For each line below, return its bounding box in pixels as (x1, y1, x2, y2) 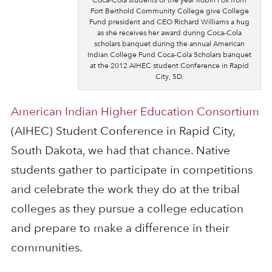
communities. (10, 240, 83, 255)
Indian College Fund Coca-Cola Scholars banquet (87, 49, 252, 59)
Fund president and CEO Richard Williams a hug (89, 16, 250, 27)
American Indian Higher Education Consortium (10, 104, 259, 119)
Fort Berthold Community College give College (90, 5, 249, 16)
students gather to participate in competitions (10, 163, 253, 177)
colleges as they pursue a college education (10, 202, 243, 216)
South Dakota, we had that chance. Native (10, 143, 230, 158)
